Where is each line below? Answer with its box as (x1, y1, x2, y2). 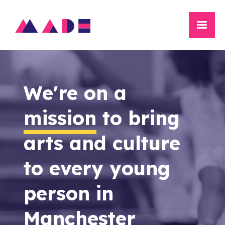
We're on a (23, 81, 127, 105)
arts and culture (23, 131, 180, 155)
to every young (23, 156, 170, 180)
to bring (96, 106, 180, 130)
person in (23, 181, 114, 205)
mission (23, 106, 96, 130)
